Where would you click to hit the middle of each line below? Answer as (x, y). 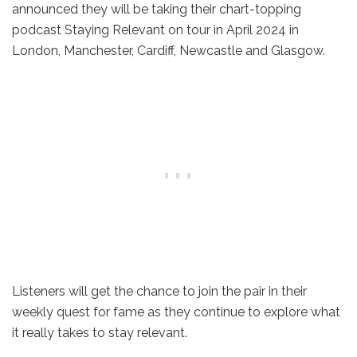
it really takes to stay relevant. (100, 332)
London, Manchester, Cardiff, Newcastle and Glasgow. (169, 50)
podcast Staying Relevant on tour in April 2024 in (155, 29)
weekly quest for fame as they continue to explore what (176, 312)
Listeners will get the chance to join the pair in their (159, 291)
